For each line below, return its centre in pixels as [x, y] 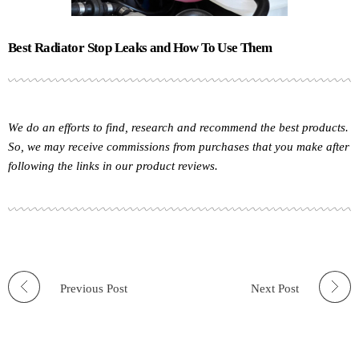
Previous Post [94, 288]
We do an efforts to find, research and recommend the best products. [178, 128]
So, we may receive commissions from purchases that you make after [179, 147]
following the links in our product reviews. [113, 166]
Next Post [275, 288]
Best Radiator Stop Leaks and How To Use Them [140, 47]
